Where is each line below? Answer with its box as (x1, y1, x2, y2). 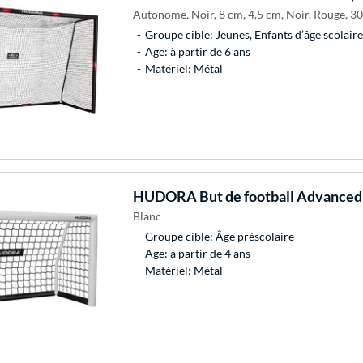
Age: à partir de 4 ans (144, 246, 250, 260)
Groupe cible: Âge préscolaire (144, 228, 294, 243)
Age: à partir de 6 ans (144, 44, 250, 58)
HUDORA (132, 186, 197, 205)
